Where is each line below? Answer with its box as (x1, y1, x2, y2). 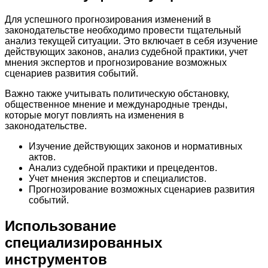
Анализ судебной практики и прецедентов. (29, 162, 217, 173)
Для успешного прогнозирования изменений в (5, 14, 211, 25)
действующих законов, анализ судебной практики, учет (5, 46, 248, 57)
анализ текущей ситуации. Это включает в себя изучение (5, 35, 258, 46)
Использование (5, 217, 116, 234)
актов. (29, 151, 56, 162)
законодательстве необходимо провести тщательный (5, 25, 241, 35)
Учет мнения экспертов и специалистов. (29, 173, 206, 184)
